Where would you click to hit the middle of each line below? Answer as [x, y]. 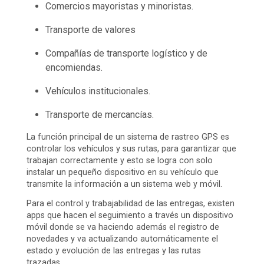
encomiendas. [74, 68]
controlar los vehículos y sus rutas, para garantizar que [131, 149]
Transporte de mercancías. [100, 115]
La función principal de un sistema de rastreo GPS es [128, 137]
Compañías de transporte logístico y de [126, 54]
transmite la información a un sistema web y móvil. [124, 184]
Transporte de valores [90, 30]
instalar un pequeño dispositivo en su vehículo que [123, 173]
